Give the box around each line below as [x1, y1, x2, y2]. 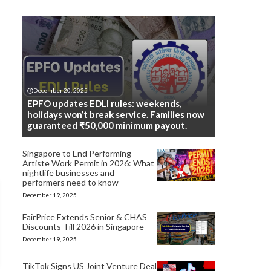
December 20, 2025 [33, 87, 88, 94]
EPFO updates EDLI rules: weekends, [27, 98, 181, 109]
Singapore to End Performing [22, 148, 131, 158]
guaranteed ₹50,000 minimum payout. [27, 120, 187, 131]
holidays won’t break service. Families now [27, 109, 204, 120]
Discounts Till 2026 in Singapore [22, 221, 144, 232]
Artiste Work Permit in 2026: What [22, 158, 154, 168]
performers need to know [22, 177, 119, 188]
